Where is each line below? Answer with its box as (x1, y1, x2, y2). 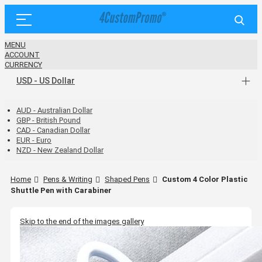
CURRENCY (5, 60, 42, 69)
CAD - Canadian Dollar (16, 126, 90, 135)
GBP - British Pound (16, 116, 81, 125)
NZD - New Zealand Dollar (16, 146, 104, 154)
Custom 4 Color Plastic (162, 175, 248, 184)
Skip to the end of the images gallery (20, 216, 144, 226)
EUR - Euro (16, 136, 51, 144)
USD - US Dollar (16, 76, 75, 85)
